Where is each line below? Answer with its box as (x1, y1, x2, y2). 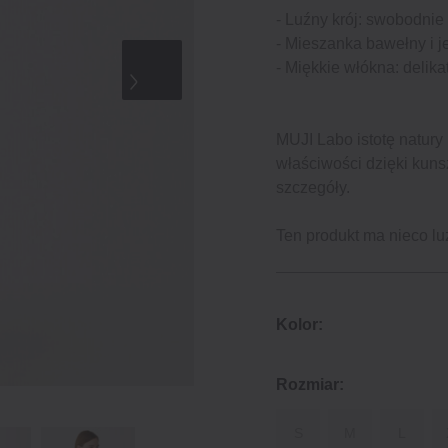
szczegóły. (276, 179, 350, 196)
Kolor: (276, 316, 323, 333)
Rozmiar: (276, 376, 344, 393)
